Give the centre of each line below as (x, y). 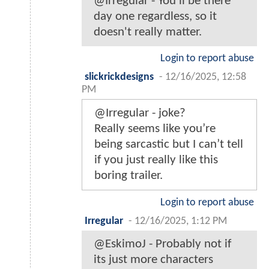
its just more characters (153, 259)
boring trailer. (128, 175)
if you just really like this (156, 160)
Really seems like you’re (155, 128)
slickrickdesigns (119, 77)
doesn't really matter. (148, 32)
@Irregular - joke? (140, 113)
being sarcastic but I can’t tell (169, 144)
